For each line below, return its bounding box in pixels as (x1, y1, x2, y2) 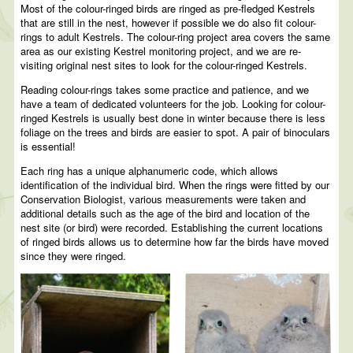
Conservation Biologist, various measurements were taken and (20, 191, 307, 207)
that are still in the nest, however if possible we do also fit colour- (20, 15, 317, 31)
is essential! (20, 139, 76, 154)
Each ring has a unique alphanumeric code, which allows (20, 163, 279, 179)
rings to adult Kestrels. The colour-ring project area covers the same (20, 29, 331, 45)
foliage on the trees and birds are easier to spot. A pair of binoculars (20, 124, 331, 140)
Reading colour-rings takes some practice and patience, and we (20, 82, 310, 98)
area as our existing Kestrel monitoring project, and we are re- (20, 43, 302, 59)
